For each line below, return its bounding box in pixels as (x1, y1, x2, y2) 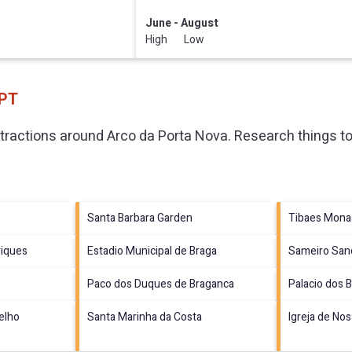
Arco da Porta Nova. (107, 125, 231, 147)
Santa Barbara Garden (86, 209, 192, 226)
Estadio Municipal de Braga (86, 242, 217, 259)
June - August (145, 14, 219, 31)
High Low (145, 31, 205, 48)
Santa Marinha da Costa (86, 308, 202, 325)
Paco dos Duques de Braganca (86, 275, 234, 292)
